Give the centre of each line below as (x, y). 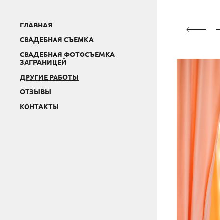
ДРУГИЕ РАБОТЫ (49, 77)
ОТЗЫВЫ (35, 91)
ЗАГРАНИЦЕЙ (43, 62)
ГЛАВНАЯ (36, 25)
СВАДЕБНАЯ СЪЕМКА (57, 39)
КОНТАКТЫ (39, 106)
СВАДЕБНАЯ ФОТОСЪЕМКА (67, 54)
